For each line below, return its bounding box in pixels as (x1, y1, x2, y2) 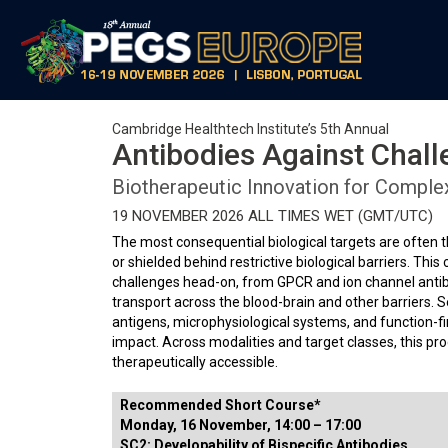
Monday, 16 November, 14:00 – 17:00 (120, 417, 361, 433)
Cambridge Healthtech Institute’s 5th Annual (112, 121, 389, 137)
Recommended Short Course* (120, 397, 321, 413)
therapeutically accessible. (112, 354, 278, 370)
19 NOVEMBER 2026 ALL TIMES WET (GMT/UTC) (112, 207, 433, 225)
